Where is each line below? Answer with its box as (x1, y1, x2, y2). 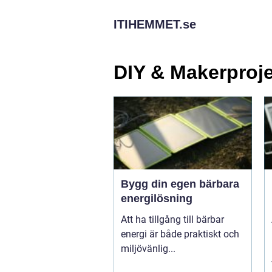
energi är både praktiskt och (121, 228, 239, 240)
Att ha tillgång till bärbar (121, 213, 224, 225)
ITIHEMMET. (114, 18, 183, 31)
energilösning (121, 192, 192, 205)
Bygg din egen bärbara (121, 177, 239, 190)
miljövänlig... (121, 242, 175, 254)
